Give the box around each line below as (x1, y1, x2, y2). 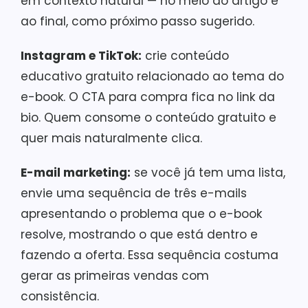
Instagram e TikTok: (21, 47, 142, 64)
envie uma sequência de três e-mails (21, 184, 247, 201)
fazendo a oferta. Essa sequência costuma (21, 246, 278, 263)
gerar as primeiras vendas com (21, 267, 209, 284)
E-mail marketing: (21, 164, 131, 181)
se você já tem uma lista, (131, 164, 285, 181)
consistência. (21, 287, 99, 305)
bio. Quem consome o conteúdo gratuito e (21, 109, 276, 126)
